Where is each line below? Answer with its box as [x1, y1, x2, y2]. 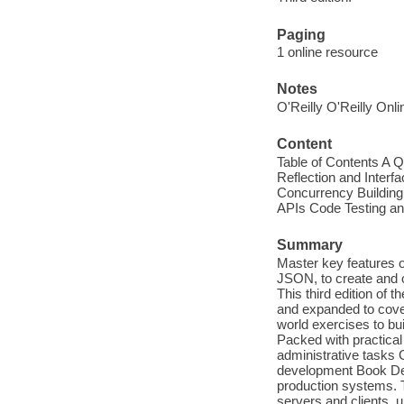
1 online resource [276, 44, 378, 60]
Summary [276, 236, 343, 252]
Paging [276, 26, 326, 42]
